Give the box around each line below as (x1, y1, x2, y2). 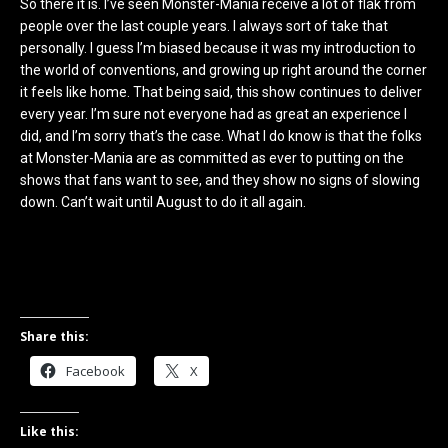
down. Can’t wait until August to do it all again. (20, 193, 306, 210)
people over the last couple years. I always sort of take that (20, 17, 388, 34)
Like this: (20, 422, 79, 440)
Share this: (20, 327, 89, 345)
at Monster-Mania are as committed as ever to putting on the (20, 149, 404, 166)
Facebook (66, 361, 125, 380)
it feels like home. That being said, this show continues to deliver (20, 83, 422, 100)
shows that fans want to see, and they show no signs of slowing (20, 171, 420, 188)
